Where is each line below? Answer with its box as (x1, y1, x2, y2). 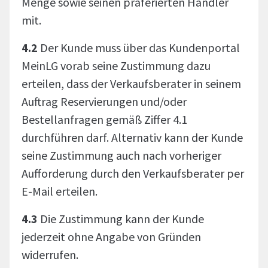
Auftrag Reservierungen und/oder (22, 94, 187, 109)
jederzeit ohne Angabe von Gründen (22, 229, 201, 244)
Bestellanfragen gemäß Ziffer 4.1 (22, 112, 187, 127)
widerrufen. (22, 247, 78, 262)
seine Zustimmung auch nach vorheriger (22, 148, 221, 163)
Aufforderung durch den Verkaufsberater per (22, 166, 244, 181)
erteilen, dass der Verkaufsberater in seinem (22, 76, 241, 91)
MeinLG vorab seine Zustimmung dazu (22, 58, 211, 73)
